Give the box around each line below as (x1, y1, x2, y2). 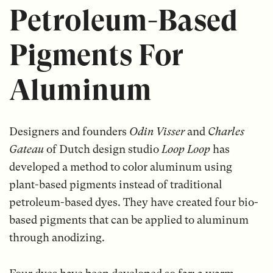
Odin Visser (129, 125, 187, 138)
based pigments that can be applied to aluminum (9, 213, 249, 227)
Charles (207, 125, 244, 138)
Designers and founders (9, 125, 129, 138)
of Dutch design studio (43, 143, 161, 156)
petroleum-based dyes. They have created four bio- (9, 196, 258, 209)
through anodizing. (9, 231, 105, 244)
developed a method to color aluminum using (9, 160, 232, 174)
